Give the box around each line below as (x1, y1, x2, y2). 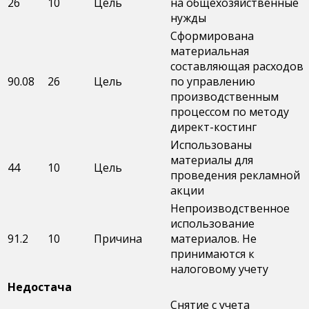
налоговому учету (170, 261, 268, 277)
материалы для (170, 152, 253, 168)
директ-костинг (170, 119, 257, 135)
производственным (170, 89, 279, 105)
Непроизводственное (170, 201, 290, 217)
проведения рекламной (170, 168, 300, 183)
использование (170, 216, 255, 232)
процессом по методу (170, 104, 289, 120)
